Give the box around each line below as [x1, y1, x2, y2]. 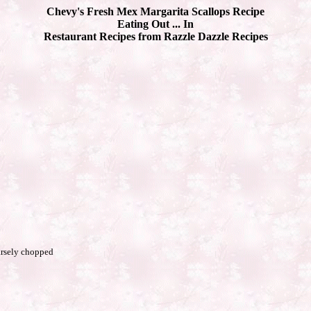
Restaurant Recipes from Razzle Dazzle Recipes [43, 31, 268, 42]
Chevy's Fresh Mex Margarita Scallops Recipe [47, 6, 264, 17]
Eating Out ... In [117, 18, 194, 30]
